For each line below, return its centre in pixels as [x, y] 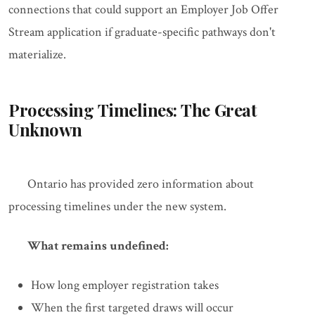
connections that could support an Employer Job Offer [143, 10]
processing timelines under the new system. [117, 207]
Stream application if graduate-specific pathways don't [142, 32]
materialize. [37, 55]
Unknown [45, 130]
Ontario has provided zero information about [141, 184]
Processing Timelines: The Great [133, 110]
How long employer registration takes [125, 285]
